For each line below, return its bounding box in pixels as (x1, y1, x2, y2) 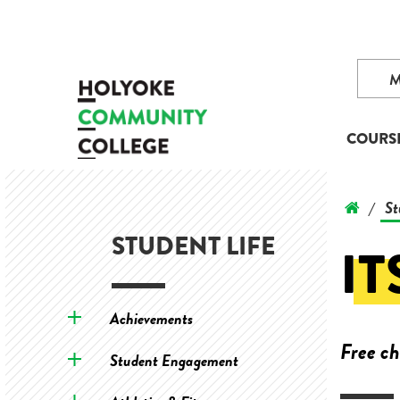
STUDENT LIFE (111, 228, 275, 264)
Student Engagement (109, 348, 238, 372)
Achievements (109, 306, 193, 330)
